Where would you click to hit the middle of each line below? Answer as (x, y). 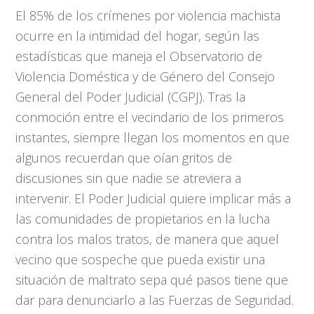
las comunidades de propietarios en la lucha (143, 219)
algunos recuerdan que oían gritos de (124, 158)
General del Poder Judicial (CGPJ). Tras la (131, 97)
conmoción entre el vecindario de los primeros (150, 117)
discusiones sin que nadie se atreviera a (129, 178)
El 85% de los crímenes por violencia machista (148, 15)
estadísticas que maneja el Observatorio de (139, 56)
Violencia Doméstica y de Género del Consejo (145, 76)
